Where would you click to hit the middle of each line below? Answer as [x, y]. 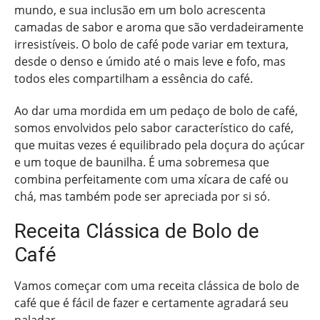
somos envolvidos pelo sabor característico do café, [154, 127]
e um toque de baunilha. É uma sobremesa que [142, 162]
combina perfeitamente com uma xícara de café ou [151, 179]
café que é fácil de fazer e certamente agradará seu [151, 303]
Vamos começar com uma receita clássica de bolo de [157, 286]
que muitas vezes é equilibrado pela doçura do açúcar [160, 145]
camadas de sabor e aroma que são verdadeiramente [159, 27]
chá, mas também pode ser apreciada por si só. [142, 196]
